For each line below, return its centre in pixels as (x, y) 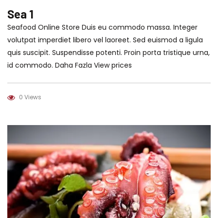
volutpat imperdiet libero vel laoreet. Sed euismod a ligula (105, 40)
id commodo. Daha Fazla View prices (70, 65)
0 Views (30, 97)
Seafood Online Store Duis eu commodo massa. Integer (102, 27)
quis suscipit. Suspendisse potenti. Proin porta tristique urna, (109, 52)
